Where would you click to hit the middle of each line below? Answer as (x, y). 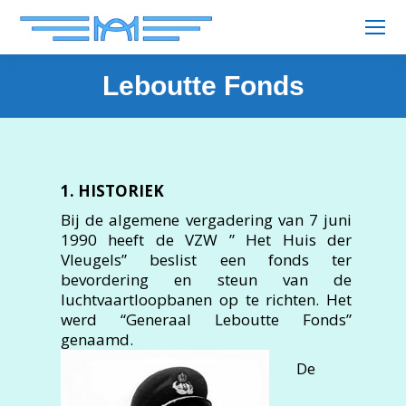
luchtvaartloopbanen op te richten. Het (206, 300)
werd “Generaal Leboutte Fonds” (206, 319)
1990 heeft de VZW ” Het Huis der (206, 240)
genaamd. (97, 339)
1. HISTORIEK (112, 191)
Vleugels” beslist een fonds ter (206, 260)
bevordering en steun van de (206, 280)
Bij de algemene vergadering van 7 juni (206, 220)
